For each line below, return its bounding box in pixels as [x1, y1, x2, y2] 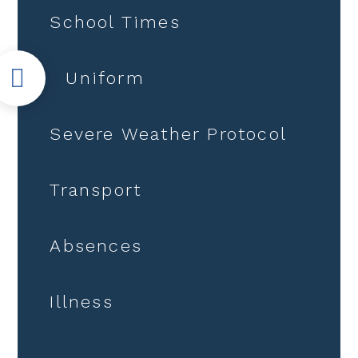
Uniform [66, 67, 145, 88]
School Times [50, 11, 181, 32]
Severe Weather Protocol [50, 123, 288, 144]
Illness [50, 291, 113, 312]
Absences [50, 235, 143, 256]
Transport [50, 179, 142, 200]
